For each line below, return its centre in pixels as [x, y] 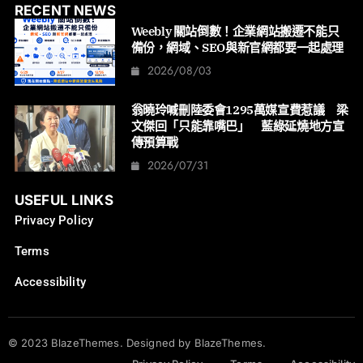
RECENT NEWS [66, 11]
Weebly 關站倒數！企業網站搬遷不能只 [235, 32]
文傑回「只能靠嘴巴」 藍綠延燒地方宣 [237, 126]
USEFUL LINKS [64, 200]
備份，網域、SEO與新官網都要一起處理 [237, 48]
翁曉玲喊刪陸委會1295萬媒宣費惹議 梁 [239, 109]
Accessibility [50, 282]
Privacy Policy [54, 220]
